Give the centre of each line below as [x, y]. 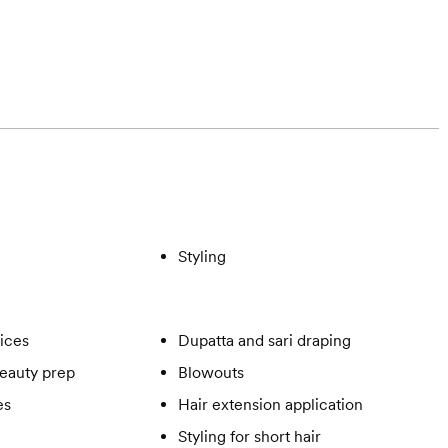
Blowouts [210, 373]
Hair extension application [270, 405]
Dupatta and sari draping [264, 341]
